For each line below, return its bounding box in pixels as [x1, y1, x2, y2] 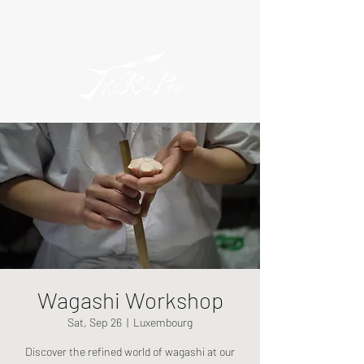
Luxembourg [133, 315, 193, 329]
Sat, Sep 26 [67, 315, 122, 329]
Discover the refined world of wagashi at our [25, 344, 235, 358]
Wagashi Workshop [37, 286, 223, 314]
